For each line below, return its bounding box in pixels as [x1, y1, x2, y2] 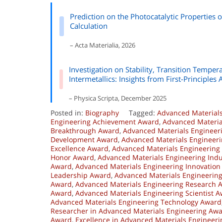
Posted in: [51, 108, 85, 118]
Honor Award [51, 153, 94, 163]
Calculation [70, 21, 108, 31]
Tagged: [129, 108, 157, 118]
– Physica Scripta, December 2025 [69, 94, 167, 103]
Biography [85, 108, 119, 118]
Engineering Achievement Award [51, 117, 159, 127]
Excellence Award [51, 144, 109, 154]
